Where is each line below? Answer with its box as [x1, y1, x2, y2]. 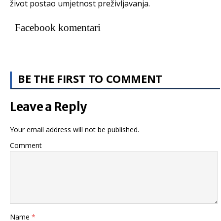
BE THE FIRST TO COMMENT [18, 71, 162, 86]
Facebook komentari [15, 21, 101, 34]
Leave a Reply [10, 99, 87, 114]
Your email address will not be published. [10, 124, 139, 134]
